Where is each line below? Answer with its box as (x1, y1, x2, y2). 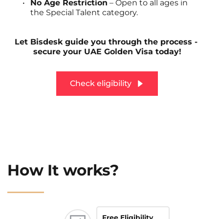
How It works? (7, 161, 119, 180)
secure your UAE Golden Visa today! (33, 47, 181, 57)
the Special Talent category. (30, 8, 138, 18)
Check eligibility (70, 79, 131, 88)
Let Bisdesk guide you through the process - (15, 37, 197, 47)
